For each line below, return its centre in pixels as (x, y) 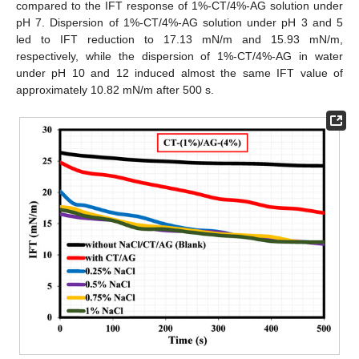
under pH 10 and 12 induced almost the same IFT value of (179, 73)
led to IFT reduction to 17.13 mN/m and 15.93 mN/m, (179, 40)
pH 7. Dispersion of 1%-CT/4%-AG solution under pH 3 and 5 (179, 23)
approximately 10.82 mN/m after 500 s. (115, 90)
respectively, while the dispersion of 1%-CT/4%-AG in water (179, 56)
